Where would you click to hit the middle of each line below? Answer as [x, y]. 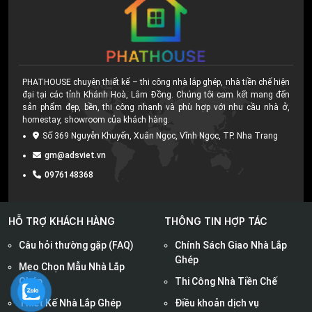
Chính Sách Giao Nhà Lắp [231, 245]
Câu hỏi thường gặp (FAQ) [76, 245]
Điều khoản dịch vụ [217, 303]
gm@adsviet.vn [75, 156]
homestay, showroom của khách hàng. [96, 120]
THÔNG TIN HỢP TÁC [216, 221]
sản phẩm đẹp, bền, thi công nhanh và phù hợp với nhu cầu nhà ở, [156, 108]
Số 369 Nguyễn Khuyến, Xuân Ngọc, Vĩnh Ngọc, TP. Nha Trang [160, 136]
